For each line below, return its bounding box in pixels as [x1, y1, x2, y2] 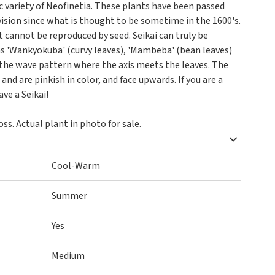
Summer [52, 189, 87, 203]
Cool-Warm [52, 159, 100, 172]
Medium [52, 249, 85, 263]
